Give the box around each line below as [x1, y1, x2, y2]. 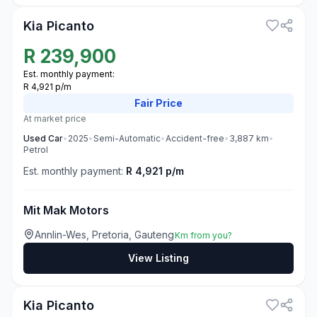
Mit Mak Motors [23, 203, 109, 217]
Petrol [23, 144, 48, 155]
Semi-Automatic [93, 133, 161, 144]
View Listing [128, 252, 189, 264]
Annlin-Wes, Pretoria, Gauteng [35, 229, 175, 241]
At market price [23, 113, 86, 124]
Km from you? [175, 230, 232, 241]
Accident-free [166, 133, 224, 144]
